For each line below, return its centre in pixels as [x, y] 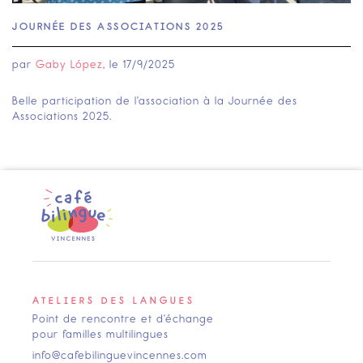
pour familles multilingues [100, 335]
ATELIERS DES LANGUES [114, 301]
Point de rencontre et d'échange [123, 319]
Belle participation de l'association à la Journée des [155, 101]
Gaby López [69, 65]
